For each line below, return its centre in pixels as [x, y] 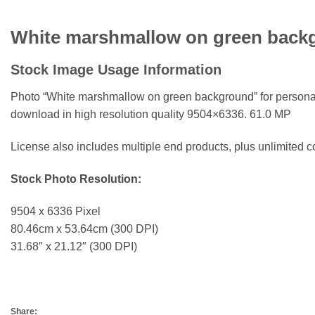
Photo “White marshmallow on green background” [134, 97]
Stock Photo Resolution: [76, 179]
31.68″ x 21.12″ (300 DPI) [74, 246]
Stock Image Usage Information [116, 70]
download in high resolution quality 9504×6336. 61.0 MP [151, 115]
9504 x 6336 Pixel [56, 211]
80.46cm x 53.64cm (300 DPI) [84, 229]
